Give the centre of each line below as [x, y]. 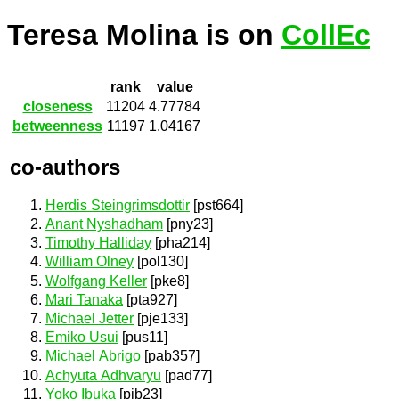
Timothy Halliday [98, 243]
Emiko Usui [82, 338]
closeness [57, 107]
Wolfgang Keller [96, 281]
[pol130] [161, 262]
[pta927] [150, 299]
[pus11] [143, 338]
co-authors [65, 167]
